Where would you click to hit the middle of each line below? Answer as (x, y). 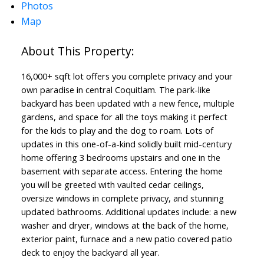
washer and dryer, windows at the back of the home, (125, 225)
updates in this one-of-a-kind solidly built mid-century (126, 144)
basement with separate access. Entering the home (122, 171)
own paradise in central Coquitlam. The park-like (115, 90)
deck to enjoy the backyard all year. (90, 253)
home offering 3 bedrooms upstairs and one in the (121, 158)
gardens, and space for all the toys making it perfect (124, 117)
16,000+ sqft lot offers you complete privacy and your (127, 76)
